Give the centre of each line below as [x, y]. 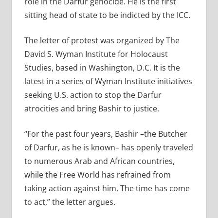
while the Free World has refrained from [97, 174]
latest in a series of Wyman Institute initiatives [108, 81]
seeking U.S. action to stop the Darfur [93, 95]
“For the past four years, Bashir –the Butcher [106, 134]
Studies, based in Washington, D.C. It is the [102, 67]
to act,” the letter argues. [70, 202]
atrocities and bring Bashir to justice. [91, 108]
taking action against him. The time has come [107, 188]
